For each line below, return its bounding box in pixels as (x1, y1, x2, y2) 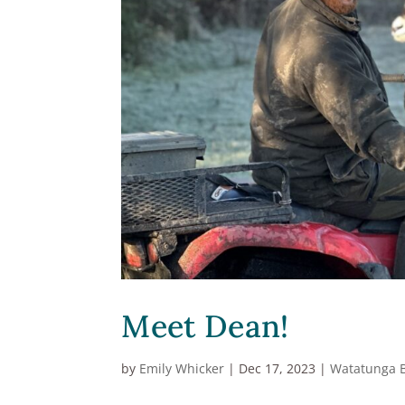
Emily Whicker (139, 360, 225, 378)
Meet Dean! (121, 306, 289, 346)
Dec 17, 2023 (239, 360, 316, 378)
